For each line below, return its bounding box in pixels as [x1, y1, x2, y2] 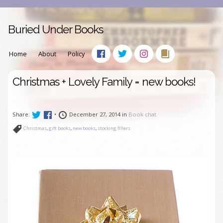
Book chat [128, 111, 156, 118]
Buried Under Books [8, 23, 103, 36]
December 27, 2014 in [68, 111, 128, 118]
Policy [68, 49, 85, 58]
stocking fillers [98, 125, 130, 131]
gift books [49, 125, 71, 131]
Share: [12, 111, 31, 118]
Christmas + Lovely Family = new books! [12, 75, 196, 88]
